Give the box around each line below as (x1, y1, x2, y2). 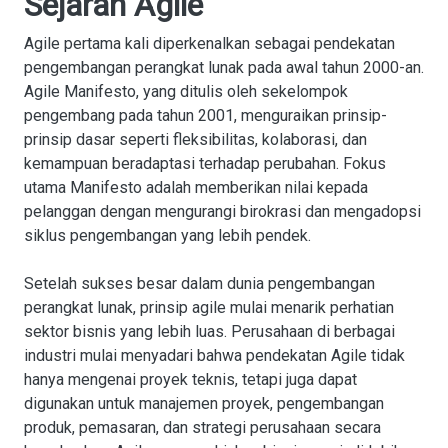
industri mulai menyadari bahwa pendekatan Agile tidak (24, 346, 405, 365)
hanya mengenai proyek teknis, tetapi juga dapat (24, 370, 357, 389)
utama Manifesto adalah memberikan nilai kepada (24, 178, 368, 197)
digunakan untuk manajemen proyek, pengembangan (24, 394, 384, 413)
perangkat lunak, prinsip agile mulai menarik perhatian (24, 298, 394, 317)
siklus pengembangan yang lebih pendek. (24, 226, 311, 245)
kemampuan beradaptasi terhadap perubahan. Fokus (24, 154, 386, 173)
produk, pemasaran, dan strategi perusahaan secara (24, 418, 381, 437)
